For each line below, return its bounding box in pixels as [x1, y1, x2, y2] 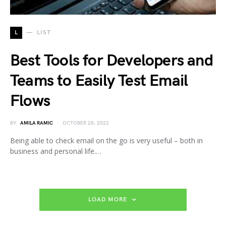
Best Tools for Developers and [10, 51, 213, 71]
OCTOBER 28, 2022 [63, 120, 109, 126]
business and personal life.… [10, 146, 101, 156]
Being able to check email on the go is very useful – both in [10, 136, 203, 145]
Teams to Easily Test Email [10, 71, 188, 91]
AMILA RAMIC [20, 120, 53, 126]
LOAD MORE [88, 196, 127, 203]
